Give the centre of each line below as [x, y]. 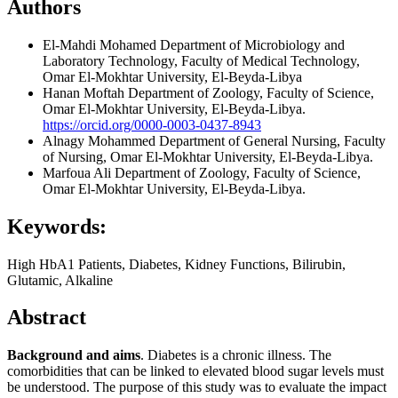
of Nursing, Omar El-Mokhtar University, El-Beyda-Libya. [208, 156]
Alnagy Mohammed [101, 140]
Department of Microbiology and [252, 44]
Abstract [47, 318]
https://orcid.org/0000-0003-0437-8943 [152, 124]
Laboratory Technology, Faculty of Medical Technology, [201, 60]
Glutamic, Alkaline [60, 280]
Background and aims [74, 355]
